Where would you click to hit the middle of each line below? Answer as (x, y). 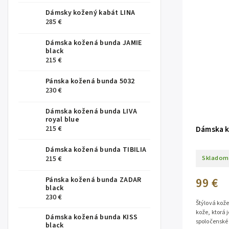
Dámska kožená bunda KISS (92, 217)
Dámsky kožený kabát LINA (90, 13)
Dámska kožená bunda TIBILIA (96, 150)
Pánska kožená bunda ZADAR (94, 180)
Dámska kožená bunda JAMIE (94, 43)
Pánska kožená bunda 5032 (90, 82)
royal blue (62, 120)
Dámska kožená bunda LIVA (91, 112)
